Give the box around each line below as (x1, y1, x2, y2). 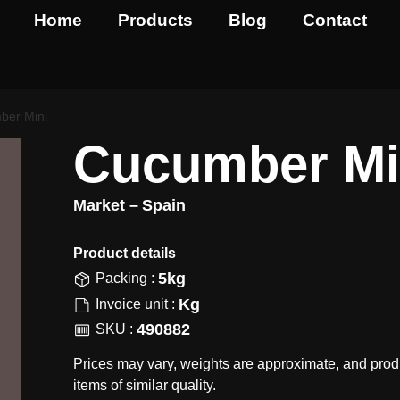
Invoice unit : (95, 296, 175, 312)
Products (117, 11, 193, 29)
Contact (302, 11, 367, 29)
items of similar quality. (72, 377, 216, 393)
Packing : (95, 271, 154, 287)
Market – (72, 196, 138, 214)
